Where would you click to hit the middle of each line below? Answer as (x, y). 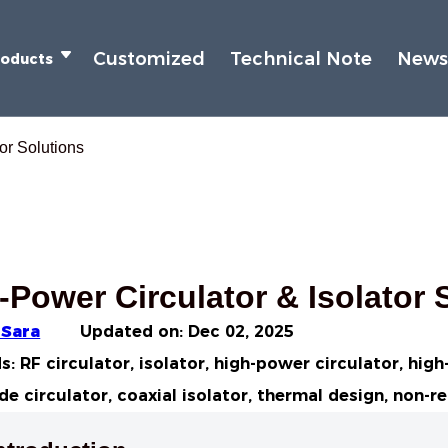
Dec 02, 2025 (241, 331)
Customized (149, 58)
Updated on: (134, 331)
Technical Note (301, 58)
